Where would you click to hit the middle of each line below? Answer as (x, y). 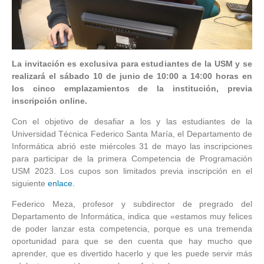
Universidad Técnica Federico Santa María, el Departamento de (132, 134)
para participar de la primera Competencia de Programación (132, 159)
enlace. (61, 184)
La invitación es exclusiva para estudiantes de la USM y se (132, 64)
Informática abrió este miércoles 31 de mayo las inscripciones (132, 146)
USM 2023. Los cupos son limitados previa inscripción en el (132, 171)
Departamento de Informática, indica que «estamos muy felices (132, 217)
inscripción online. (49, 101)
